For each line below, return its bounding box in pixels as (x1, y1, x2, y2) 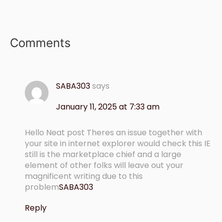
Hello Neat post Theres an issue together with (25, 127, 202, 139)
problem (25, 181, 59, 193)
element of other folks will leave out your (25, 160, 183, 171)
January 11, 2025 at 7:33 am (56, 101, 160, 113)
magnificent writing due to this (25, 170, 143, 182)
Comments (10, 36, 71, 51)
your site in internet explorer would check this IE (25, 138, 211, 150)
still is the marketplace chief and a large (25, 149, 181, 161)
